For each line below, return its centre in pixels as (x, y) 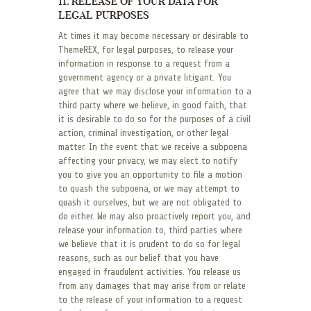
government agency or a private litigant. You (145, 78)
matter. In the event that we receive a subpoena (153, 147)
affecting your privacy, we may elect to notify (148, 161)
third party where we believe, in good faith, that (153, 106)
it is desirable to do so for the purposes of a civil (154, 119)
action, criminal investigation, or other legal (143, 133)
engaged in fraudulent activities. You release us (150, 272)
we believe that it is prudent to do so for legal (149, 244)
